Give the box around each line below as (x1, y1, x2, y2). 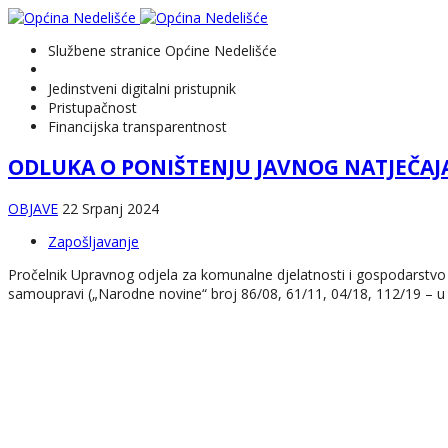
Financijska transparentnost (48, 117, 227, 136)
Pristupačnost (48, 98, 137, 117)
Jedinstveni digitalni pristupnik (48, 79, 236, 98)
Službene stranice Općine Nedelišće (48, 41, 277, 60)
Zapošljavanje (48, 231, 139, 251)
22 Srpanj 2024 (62, 198, 159, 218)
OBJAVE (8, 198, 58, 218)
